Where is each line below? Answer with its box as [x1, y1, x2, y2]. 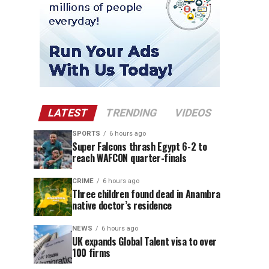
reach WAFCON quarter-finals [72, 151, 187, 165]
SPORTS [72, 130, 100, 138]
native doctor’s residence [72, 198, 172, 213]
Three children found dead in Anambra [72, 187, 220, 201]
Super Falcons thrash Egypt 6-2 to [72, 139, 207, 154]
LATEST [46, 107, 89, 119]
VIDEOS [173, 107, 213, 119]
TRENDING [104, 107, 159, 119]
